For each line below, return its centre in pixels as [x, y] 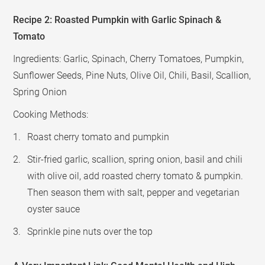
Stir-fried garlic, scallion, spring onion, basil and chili [135, 159]
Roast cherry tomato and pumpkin [98, 137]
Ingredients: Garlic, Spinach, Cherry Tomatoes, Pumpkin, [129, 59]
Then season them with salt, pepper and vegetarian [134, 192]
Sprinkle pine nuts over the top [90, 231]
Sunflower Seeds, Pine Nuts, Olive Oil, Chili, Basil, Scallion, [132, 75]
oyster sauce [54, 209]
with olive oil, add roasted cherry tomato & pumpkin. [135, 176]
